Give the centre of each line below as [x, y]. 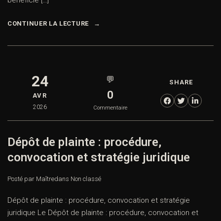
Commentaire [110, 108]
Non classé [86, 179]
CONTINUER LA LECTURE [48, 24]
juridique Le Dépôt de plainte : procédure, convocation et [103, 213]
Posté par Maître [31, 179]
